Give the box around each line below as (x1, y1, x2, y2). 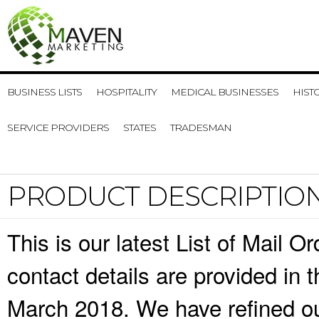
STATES (123, 121, 156, 134)
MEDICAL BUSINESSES (171, 85, 278, 98)
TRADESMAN (170, 121, 231, 134)
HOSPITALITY (96, 85, 157, 98)
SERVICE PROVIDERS (7, 121, 109, 134)
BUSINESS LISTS (7, 85, 82, 98)
